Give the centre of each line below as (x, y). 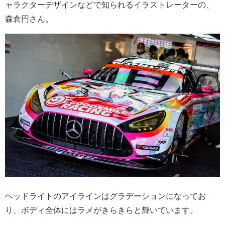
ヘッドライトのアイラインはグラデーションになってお (105, 196)
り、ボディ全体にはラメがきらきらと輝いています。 (101, 210)
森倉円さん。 (29, 18)
